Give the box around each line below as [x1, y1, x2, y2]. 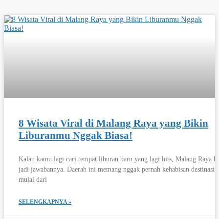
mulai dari [19, 175, 47, 183]
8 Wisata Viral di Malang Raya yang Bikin [19, 117, 208, 129]
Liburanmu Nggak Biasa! [19, 129, 132, 141]
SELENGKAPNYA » [19, 198, 71, 205]
